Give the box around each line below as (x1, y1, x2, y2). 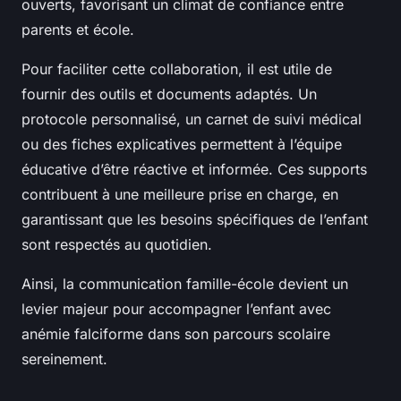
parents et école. (21, 21, 134, 39)
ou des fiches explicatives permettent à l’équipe (21, 135, 342, 154)
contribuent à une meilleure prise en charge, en (21, 185, 338, 204)
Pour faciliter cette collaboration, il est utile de (21, 60, 332, 79)
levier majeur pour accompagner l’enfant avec (21, 300, 331, 319)
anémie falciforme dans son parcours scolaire (21, 325, 330, 344)
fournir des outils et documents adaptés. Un (21, 85, 317, 104)
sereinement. (21, 350, 107, 369)
